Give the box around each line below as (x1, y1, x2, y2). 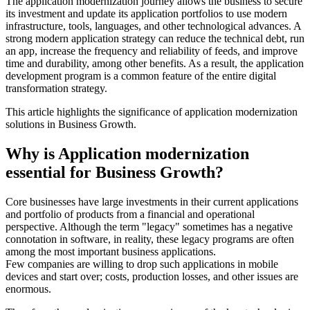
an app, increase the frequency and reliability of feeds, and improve (6, 45, 298, 57)
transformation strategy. (6, 82, 107, 95)
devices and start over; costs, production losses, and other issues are (6, 271, 298, 283)
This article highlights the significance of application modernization (6, 106, 298, 118)
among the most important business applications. (6, 246, 216, 258)
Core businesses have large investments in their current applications (6, 196, 298, 208)
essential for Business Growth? (6, 163, 224, 182)
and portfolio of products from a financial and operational (6, 208, 255, 221)
